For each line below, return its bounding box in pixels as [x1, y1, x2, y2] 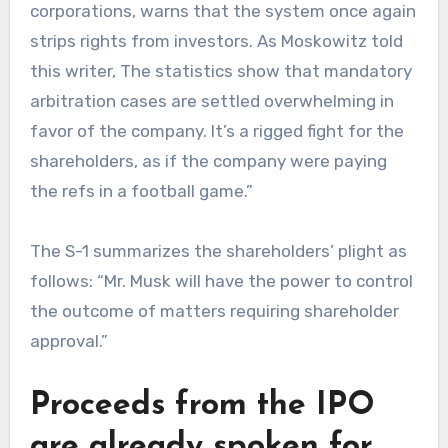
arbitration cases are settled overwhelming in [29, 91, 394, 112]
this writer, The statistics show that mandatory [29, 61, 412, 82]
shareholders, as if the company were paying [29, 151, 387, 172]
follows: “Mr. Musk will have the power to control [29, 271, 413, 292]
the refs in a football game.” [29, 181, 261, 202]
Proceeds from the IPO [29, 390, 375, 423]
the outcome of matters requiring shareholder [29, 301, 399, 322]
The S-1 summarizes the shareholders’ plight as [29, 241, 407, 262]
